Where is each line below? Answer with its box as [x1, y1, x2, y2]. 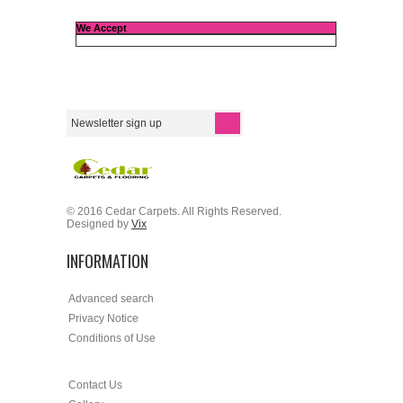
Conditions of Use [68, 332, 156, 345]
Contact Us [68, 379, 122, 392]
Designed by [67, 218, 131, 231]
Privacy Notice [68, 312, 139, 326]
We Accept [76, 22, 127, 34]
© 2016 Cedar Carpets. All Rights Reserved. [67, 205, 282, 219]
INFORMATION [67, 249, 148, 273]
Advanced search [68, 292, 154, 306]
